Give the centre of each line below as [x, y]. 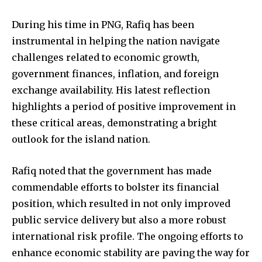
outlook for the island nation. [81, 139]
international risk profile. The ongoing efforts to [127, 237]
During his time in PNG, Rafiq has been [103, 25]
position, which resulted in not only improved [121, 204]
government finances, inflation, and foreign [115, 74]
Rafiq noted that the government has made [112, 171]
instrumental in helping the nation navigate [116, 41]
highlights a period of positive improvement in [124, 107]
